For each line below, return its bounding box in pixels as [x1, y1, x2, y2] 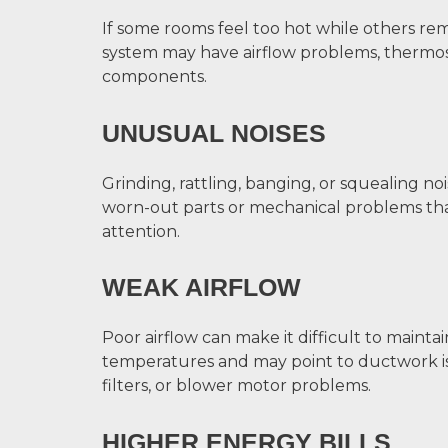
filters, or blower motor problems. [102, 376, 371, 396]
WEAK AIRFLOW [102, 273, 301, 302]
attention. [102, 221, 180, 241]
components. [102, 67, 207, 87]
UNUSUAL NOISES [102, 118, 326, 147]
